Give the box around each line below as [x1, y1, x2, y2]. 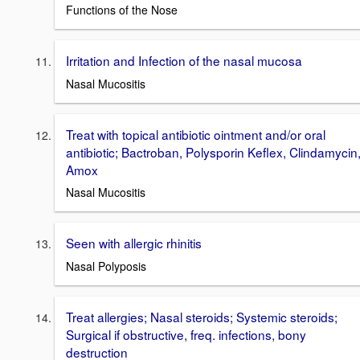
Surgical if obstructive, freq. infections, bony [66, 325, 306, 343]
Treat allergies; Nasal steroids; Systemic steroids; [66, 307, 337, 325]
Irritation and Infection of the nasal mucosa [66, 51, 302, 69]
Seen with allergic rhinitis [66, 234, 202, 252]
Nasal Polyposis [66, 257, 146, 274]
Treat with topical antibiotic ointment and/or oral [66, 125, 325, 143]
